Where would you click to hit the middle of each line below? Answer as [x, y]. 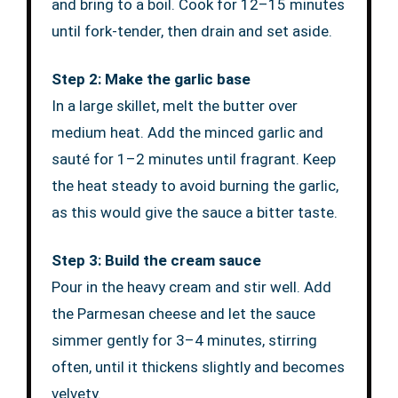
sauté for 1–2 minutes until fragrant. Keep [193, 159]
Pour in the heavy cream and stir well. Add [191, 287]
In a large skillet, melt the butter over [174, 106]
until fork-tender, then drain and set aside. [191, 32]
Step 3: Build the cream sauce [156, 261]
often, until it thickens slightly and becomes [198, 367]
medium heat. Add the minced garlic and [187, 133]
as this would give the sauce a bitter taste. [194, 213]
